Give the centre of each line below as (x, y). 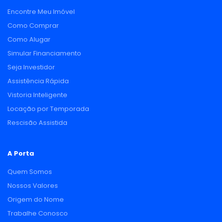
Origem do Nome (36, 200)
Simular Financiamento (44, 54)
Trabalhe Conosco (38, 214)
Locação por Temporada (48, 109)
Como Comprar (33, 26)
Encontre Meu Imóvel (41, 12)
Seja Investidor (31, 67)
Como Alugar (29, 40)
